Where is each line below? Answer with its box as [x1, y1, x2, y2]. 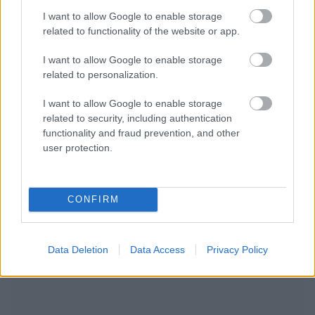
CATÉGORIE [53, 225, 124, 240]
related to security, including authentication [43, 112, 232, 124]
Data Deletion [47, 243, 108, 255]
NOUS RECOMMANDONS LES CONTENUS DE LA [19, 205, 296, 220]
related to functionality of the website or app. [43, 25, 240, 37]
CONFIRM [67, 194, 120, 205]
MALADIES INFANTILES [127, 225, 262, 240]
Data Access [129, 243, 185, 255]
